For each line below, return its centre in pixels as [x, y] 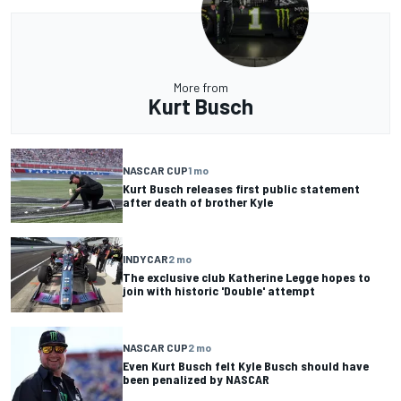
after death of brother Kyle [198, 201]
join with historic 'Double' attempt [219, 290]
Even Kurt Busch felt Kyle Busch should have [246, 366]
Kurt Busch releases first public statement [241, 188]
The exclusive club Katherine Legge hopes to [247, 277]
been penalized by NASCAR [196, 380]
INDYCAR [145, 258]
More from [200, 88]
